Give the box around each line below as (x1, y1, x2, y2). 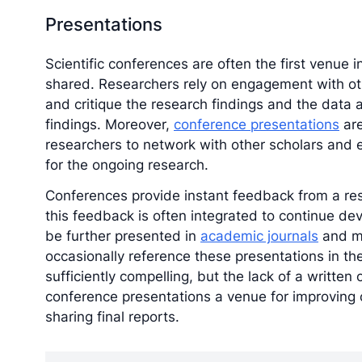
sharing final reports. (45, 308, 179, 325)
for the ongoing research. (45, 157, 208, 174)
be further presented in (45, 227, 200, 244)
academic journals (200, 227, 318, 244)
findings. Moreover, (45, 116, 174, 133)
